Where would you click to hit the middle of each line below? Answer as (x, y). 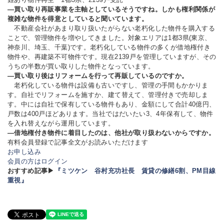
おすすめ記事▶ (31, 170)
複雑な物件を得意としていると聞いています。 (78, 18)
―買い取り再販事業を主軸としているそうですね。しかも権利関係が (111, 9)
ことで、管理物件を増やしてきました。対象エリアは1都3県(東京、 (109, 37)
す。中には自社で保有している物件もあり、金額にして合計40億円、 (112, 104)
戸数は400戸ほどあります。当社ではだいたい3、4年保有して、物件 (110, 113)
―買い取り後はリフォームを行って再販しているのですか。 (98, 75)
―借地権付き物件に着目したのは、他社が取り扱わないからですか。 (111, 132)
